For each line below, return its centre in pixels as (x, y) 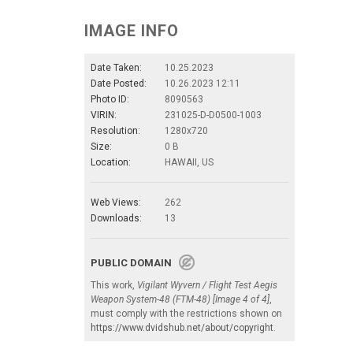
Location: (111, 163)
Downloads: (116, 219)
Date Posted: (119, 84)
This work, (114, 286)
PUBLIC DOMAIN (135, 263)
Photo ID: (110, 100)
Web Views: (116, 203)
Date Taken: (116, 68)
